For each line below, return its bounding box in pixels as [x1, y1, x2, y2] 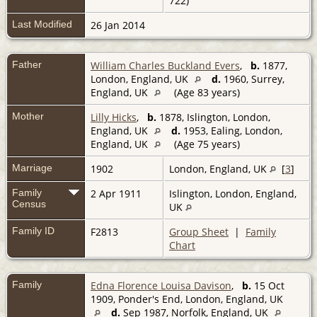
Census [12, 197, 46, 209]
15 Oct [251, 278, 284, 292]
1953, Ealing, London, [180, 123, 282, 137]
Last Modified [12, 18, 72, 30]
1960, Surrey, [221, 71, 284, 86]
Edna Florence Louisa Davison [91, 278, 231, 292]
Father [12, 58, 42, 70]
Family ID [12, 224, 54, 236]
